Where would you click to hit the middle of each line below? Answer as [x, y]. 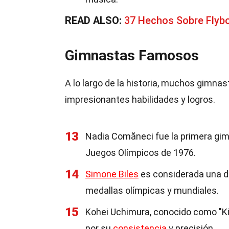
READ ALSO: [95, 20]
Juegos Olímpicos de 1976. [141, 153]
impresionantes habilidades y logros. [140, 99]
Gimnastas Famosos [132, 55]
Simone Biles [112, 174]
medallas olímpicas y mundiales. [152, 190]
